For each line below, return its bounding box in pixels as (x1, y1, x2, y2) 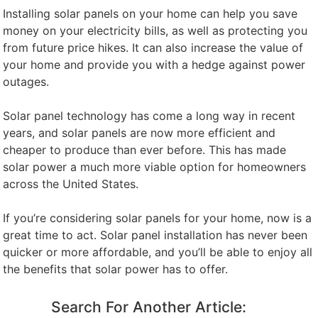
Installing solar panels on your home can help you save (3, 6, 298, 21)
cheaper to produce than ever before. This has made (3, 143, 287, 158)
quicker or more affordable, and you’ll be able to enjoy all (3, 245, 313, 260)
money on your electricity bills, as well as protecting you (3, 23, 308, 38)
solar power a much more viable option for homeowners (3, 160, 307, 175)
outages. (3, 75, 50, 89)
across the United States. (3, 177, 139, 192)
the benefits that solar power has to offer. (3, 262, 229, 277)
